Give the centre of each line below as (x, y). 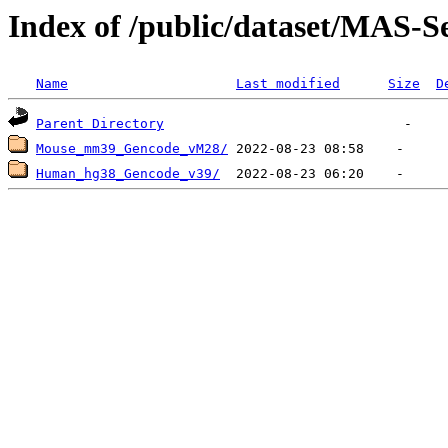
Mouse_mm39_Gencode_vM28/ (132, 149)
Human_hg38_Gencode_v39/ (128, 174)
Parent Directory (100, 124)
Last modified (288, 84)
